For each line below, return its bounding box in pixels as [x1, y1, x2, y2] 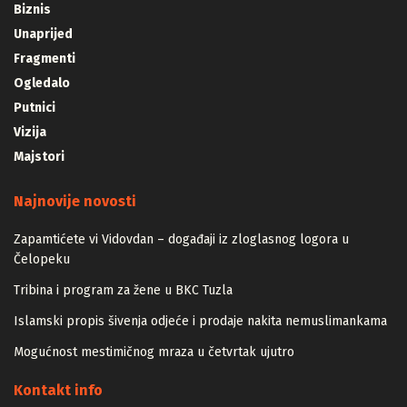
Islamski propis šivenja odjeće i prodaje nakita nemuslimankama [14, 313, 387, 329]
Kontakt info [14, 381, 103, 399]
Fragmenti [14, 50, 75, 66]
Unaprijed [14, 25, 73, 42]
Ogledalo [14, 74, 70, 91]
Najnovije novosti [14, 192, 136, 210]
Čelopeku [14, 251, 70, 267]
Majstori [14, 148, 65, 164]
